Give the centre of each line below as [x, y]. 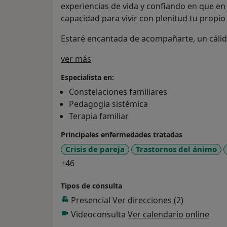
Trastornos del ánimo [176, 149]
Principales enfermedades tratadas [122, 135]
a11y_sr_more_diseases [119, 162]
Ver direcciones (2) [148, 200]
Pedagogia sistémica [108, 104]
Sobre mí [108, 59]
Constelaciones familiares [118, 92]
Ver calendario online [168, 214]
